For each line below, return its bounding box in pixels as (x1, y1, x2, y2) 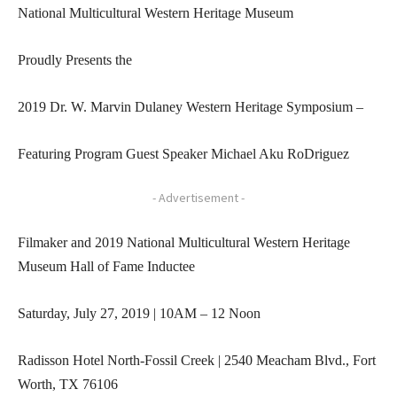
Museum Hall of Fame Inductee (18, 258, 195, 274)
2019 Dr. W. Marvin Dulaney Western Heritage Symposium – (18, 98, 363, 114)
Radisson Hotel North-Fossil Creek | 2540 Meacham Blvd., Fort (18, 352, 376, 368)
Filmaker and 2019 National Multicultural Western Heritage (18, 234, 350, 250)
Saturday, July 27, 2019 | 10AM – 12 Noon (18, 305, 261, 321)
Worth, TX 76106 (18, 376, 118, 392)
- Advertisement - (152, 189, 245, 206)
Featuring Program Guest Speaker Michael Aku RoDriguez (18, 145, 349, 161)
